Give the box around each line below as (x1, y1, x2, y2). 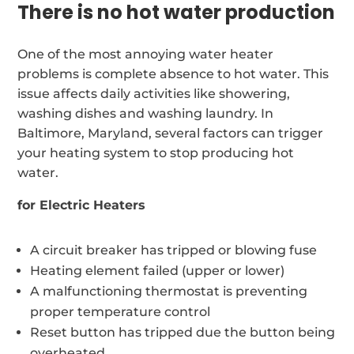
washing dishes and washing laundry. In (17, 105, 274, 121)
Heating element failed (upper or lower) (30, 262, 285, 278)
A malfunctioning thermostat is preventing (30, 283, 308, 299)
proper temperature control (30, 303, 211, 319)
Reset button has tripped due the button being (30, 324, 336, 340)
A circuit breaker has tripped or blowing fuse (30, 242, 318, 258)
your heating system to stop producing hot (17, 145, 295, 160)
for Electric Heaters (17, 197, 146, 213)
